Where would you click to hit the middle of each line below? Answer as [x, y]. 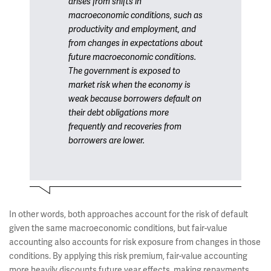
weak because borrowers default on [135, 99]
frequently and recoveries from [125, 127]
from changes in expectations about [135, 43]
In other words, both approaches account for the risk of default [129, 214]
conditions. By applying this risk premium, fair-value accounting [128, 256]
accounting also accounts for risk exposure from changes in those [135, 242]
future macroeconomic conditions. [132, 57]
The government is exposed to [124, 71]
